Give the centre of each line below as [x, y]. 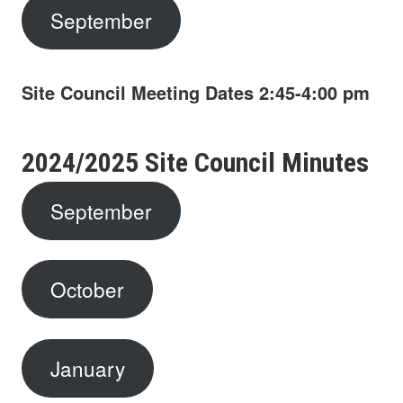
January [87, 368]
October [87, 289]
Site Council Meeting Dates [138, 93]
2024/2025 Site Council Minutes [195, 163]
